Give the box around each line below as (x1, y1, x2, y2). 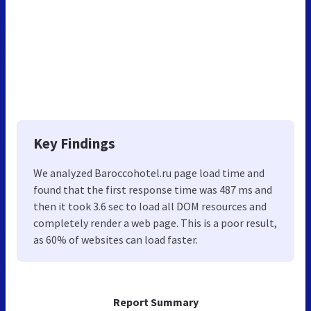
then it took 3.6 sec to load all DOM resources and (33, 199, 267, 213)
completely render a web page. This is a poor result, (33, 215, 277, 230)
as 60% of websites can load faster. (33, 232, 198, 246)
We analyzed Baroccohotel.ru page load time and (33, 165, 264, 180)
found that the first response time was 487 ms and (33, 182, 272, 196)
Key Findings (33, 133, 115, 153)
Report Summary (112, 294, 199, 309)
